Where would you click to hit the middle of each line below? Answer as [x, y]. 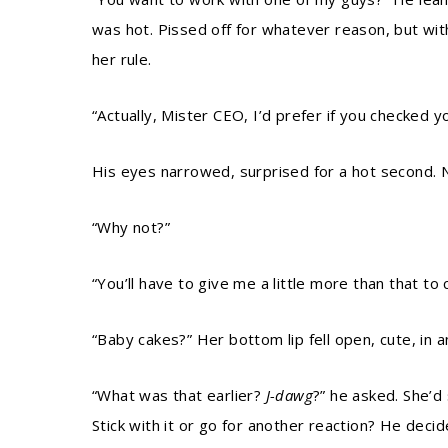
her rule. [122, 59]
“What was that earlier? [179, 395]
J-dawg [289, 395]
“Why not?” [131, 227]
